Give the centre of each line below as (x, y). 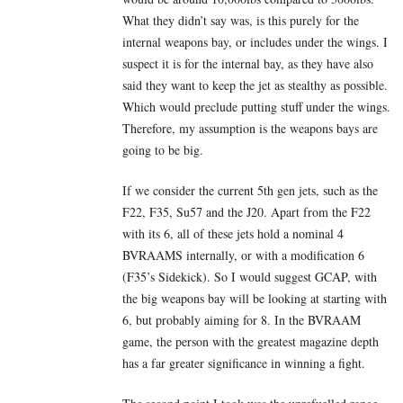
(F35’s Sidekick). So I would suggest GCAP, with (250, 276)
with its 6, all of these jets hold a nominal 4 (233, 233)
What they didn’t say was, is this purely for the (241, 20)
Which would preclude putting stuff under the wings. (256, 106)
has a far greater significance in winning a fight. (244, 363)
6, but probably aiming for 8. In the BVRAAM (242, 319)
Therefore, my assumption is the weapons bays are (250, 128)
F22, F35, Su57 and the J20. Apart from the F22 (246, 211)
